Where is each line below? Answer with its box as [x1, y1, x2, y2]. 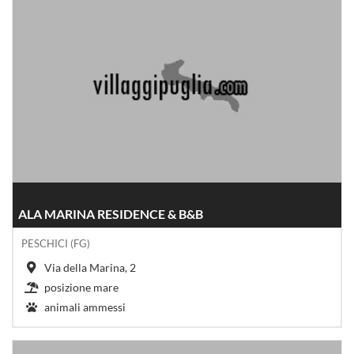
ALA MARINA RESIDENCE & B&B [18, 205, 203, 221]
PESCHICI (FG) [21, 236, 90, 250]
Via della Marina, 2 [44, 260, 136, 274]
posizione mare [44, 280, 119, 294]
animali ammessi [44, 299, 126, 314]
